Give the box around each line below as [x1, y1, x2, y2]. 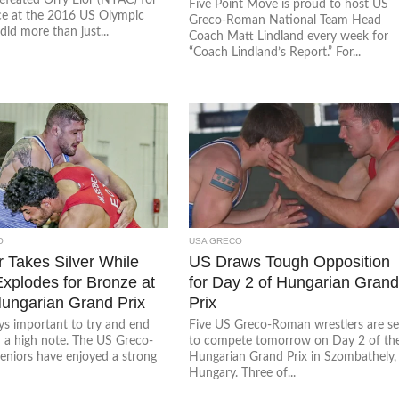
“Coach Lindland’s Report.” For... [189, 45, 362, 59]
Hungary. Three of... [189, 366, 297, 379]
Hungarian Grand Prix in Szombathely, [189, 350, 397, 363]
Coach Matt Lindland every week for [189, 29, 389, 43]
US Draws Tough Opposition [189, 252, 391, 271]
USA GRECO [189, 236, 243, 246]
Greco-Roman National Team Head [189, 13, 382, 27]
